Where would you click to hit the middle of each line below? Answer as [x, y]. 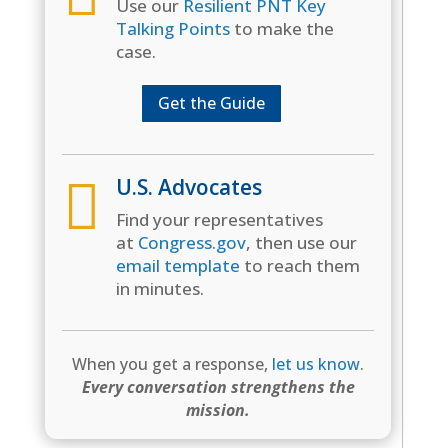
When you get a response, [172, 363]
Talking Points [172, 28]
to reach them [299, 265]
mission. [218, 409]
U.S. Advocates [188, 186]
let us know [316, 363]
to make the [281, 28]
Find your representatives [219, 219]
